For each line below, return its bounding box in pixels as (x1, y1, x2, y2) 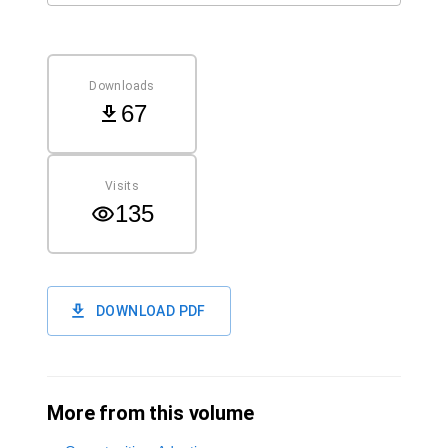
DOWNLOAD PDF (96, 303, 206, 319)
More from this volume (47, 401, 254, 425)
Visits (104, 178, 140, 193)
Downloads (89, 78, 155, 93)
